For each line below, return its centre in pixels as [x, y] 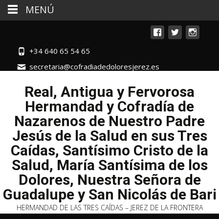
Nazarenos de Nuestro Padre [109, 121]
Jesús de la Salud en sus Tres [109, 136]
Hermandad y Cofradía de [109, 106]
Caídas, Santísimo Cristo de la [109, 150]
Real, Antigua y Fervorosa [109, 92]
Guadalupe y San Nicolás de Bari [109, 194]
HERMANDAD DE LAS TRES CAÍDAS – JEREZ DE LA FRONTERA [109, 208]
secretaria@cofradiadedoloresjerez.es [94, 66]
